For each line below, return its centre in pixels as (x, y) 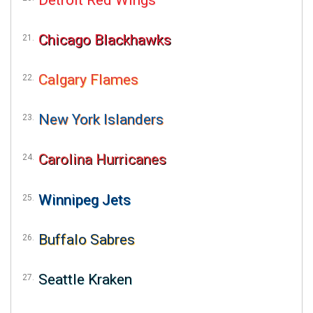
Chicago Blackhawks (105, 39)
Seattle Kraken (85, 279)
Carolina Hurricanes (102, 160)
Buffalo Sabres (87, 239)
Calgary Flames (88, 79)
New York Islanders (101, 120)
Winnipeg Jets (85, 199)
